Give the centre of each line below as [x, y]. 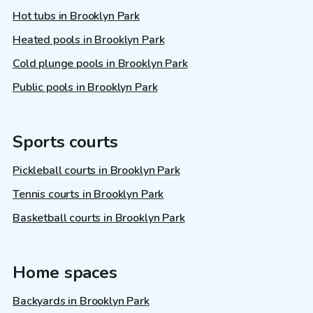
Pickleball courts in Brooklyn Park [96, 171]
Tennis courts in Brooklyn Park [88, 195]
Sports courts [65, 142]
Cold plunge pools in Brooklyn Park [100, 64]
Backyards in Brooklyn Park [81, 301]
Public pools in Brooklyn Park [85, 88]
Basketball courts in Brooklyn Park [99, 218]
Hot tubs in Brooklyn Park [76, 16]
